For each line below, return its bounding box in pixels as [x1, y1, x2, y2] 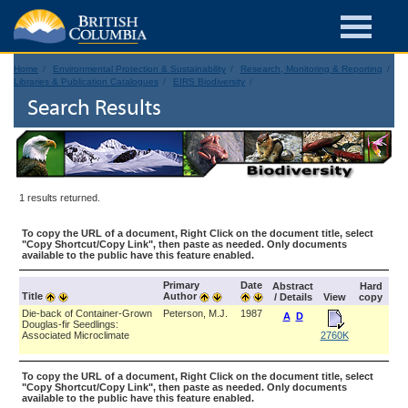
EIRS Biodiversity [173, 76, 245, 87]
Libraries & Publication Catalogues [14, 76, 158, 87]
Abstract [272, 280, 313, 291]
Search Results [27, 98, 161, 120]
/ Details [273, 291, 312, 302]
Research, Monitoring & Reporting [240, 64, 382, 74]
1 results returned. [19, 192, 100, 203]
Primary [163, 280, 199, 291]
